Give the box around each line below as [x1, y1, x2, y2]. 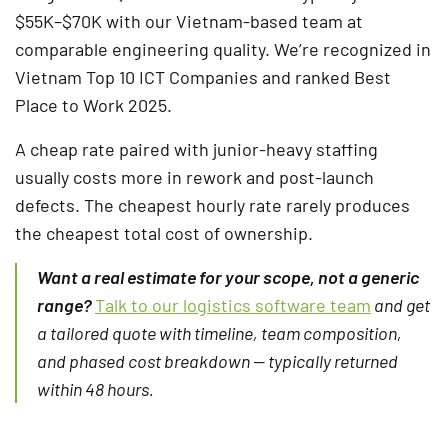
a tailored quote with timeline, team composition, [37, 321, 402, 344]
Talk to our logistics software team [95, 293, 371, 316]
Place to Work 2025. [15, 93, 172, 116]
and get [371, 293, 430, 316]
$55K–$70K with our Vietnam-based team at [15, 9, 363, 32]
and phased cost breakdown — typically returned [37, 349, 398, 372]
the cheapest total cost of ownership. [15, 221, 313, 244]
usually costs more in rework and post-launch [15, 165, 374, 188]
